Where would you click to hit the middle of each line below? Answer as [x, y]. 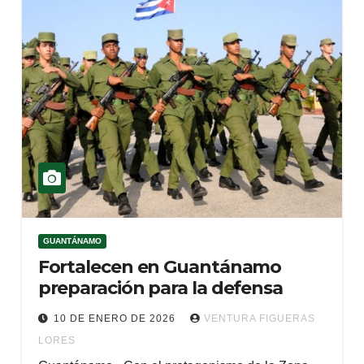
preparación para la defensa [160, 288]
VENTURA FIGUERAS [259, 318]
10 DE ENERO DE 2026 [116, 318]
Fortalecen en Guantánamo [160, 267]
